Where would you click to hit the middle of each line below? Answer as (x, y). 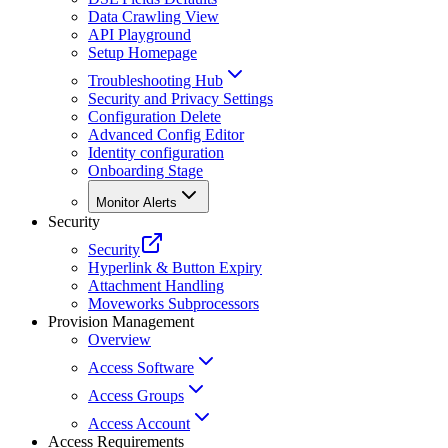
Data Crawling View (153, 17)
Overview (119, 340)
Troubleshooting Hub (155, 81)
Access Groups (136, 396)
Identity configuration (156, 153)
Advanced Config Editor (166, 135)
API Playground (139, 35)
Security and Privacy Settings (180, 99)
